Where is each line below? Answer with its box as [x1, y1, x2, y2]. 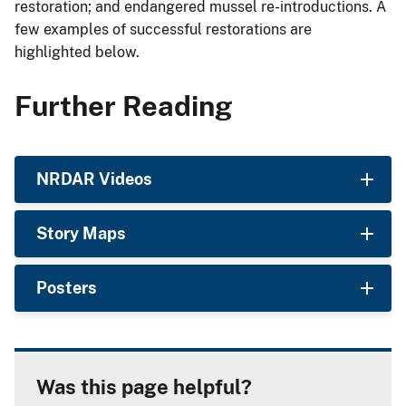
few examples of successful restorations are [14, 20, 312, 38]
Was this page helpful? [36, 375, 252, 400]
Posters [36, 278, 97, 298]
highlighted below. [14, 43, 140, 61]
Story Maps [36, 224, 126, 244]
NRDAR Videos [36, 169, 152, 189]
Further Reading [14, 89, 232, 123]
